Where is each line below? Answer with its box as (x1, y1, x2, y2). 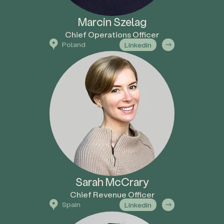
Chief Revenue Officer (69, 189, 154, 200)
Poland (62, 39, 85, 49)
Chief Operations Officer (65, 28, 159, 39)
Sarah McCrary (75, 174, 149, 189)
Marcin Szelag (77, 14, 146, 29)
